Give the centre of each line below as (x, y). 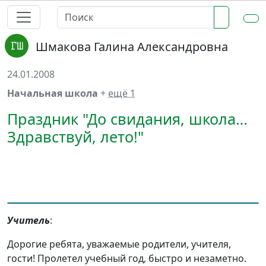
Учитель (28, 220)
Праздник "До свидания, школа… (127, 119)
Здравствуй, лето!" (75, 137)
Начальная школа (54, 93)
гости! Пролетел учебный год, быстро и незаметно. (127, 258)
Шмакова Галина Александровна (132, 47)
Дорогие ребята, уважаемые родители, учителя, (119, 244)
